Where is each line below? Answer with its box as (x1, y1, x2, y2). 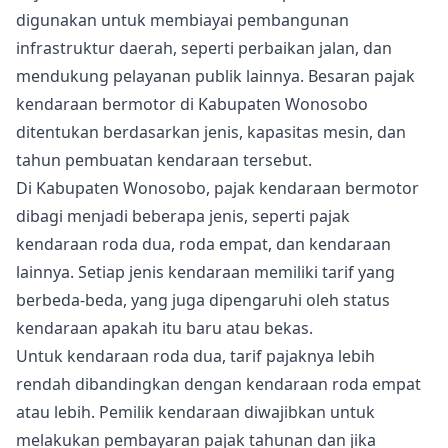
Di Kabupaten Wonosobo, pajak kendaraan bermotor (16, 177, 419, 199)
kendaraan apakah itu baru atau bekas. (16, 317, 313, 339)
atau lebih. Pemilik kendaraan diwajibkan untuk (16, 401, 375, 423)
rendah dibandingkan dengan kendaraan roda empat (16, 373, 421, 395)
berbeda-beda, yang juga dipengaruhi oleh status (16, 289, 390, 311)
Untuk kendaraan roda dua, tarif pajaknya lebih (16, 345, 375, 367)
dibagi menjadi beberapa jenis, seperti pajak (16, 205, 350, 227)
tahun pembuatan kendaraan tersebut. (16, 149, 312, 171)
